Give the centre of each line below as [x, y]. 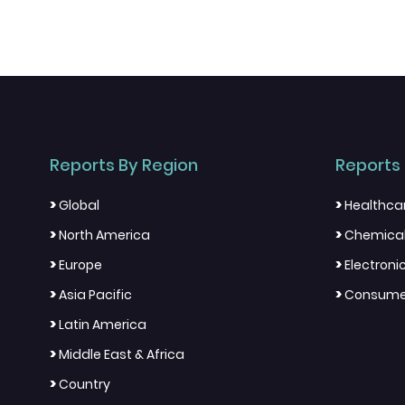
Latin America [103, 325]
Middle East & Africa [122, 355]
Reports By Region [124, 165]
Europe [80, 265]
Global [79, 206]
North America [104, 235]
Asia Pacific [95, 295]
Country [85, 385]
